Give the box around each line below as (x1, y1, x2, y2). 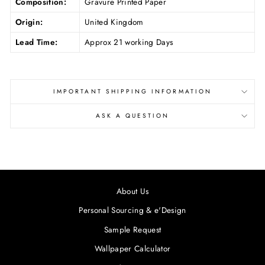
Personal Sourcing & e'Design (79, 204, 186, 216)
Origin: (15, 15, 43, 28)
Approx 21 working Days (85, 35, 173, 48)
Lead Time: (15, 35, 58, 48)
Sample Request (104, 223, 161, 235)
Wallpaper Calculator (94, 243, 171, 255)
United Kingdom (85, 15, 144, 28)
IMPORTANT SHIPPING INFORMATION (53, 86, 212, 96)
